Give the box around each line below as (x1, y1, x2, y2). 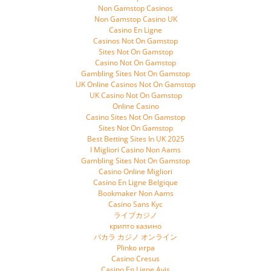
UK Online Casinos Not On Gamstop (76, 79, 195, 90)
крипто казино (109, 221, 162, 231)
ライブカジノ (114, 210, 157, 220)
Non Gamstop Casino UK (94, 14, 177, 24)
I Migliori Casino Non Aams (90, 145, 181, 155)
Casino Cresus (111, 253, 160, 264)
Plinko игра (116, 243, 155, 253)
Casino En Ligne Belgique (93, 177, 178, 188)
